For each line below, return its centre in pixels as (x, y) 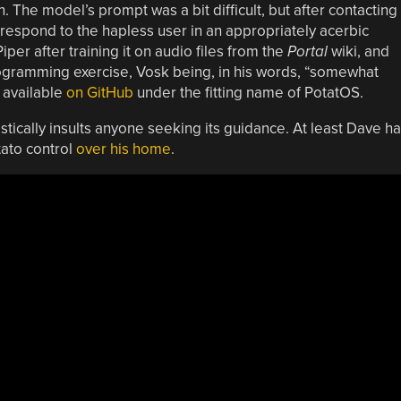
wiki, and (358, 51)
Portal (307, 51)
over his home (123, 149)
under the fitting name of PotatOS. (248, 92)
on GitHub (99, 92)
